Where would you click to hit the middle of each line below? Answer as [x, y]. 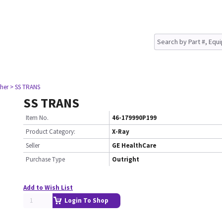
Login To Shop [86, 200]
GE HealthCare [134, 145]
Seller [33, 145]
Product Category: [51, 132]
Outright [126, 159]
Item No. [37, 118]
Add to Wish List [48, 188]
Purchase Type [45, 159]
